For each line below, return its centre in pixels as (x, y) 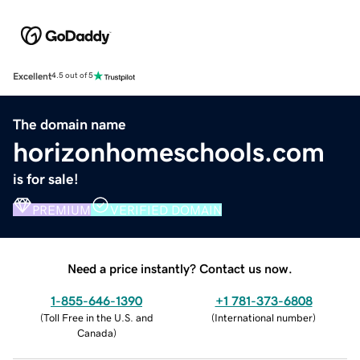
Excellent (32, 76)
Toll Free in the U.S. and (98, 317)
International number (264, 317)
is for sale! (46, 179)
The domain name (70, 124)
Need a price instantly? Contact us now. (180, 268)
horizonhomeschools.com (169, 151)
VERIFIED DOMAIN (166, 209)
